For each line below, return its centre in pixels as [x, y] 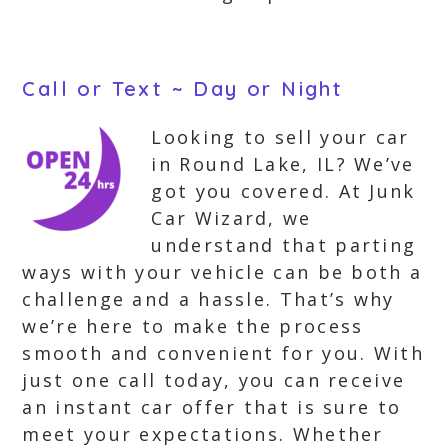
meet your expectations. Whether [203, 434]
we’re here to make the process [193, 326]
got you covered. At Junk [283, 191]
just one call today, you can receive [214, 380]
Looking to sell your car [280, 137]
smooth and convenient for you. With [223, 353]
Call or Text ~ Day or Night [183, 88]
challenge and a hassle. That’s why [208, 299]
